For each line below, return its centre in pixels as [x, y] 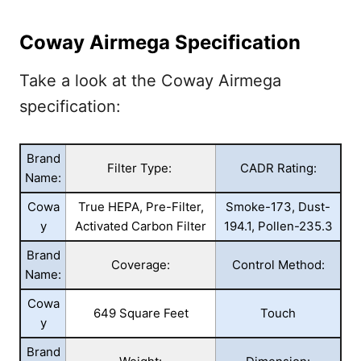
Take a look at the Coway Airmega [150, 81]
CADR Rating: [278, 168]
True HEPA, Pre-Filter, [141, 207]
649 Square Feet [141, 313]
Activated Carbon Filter [141, 226]
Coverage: [141, 265]
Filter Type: [141, 168]
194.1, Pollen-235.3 [278, 226]
